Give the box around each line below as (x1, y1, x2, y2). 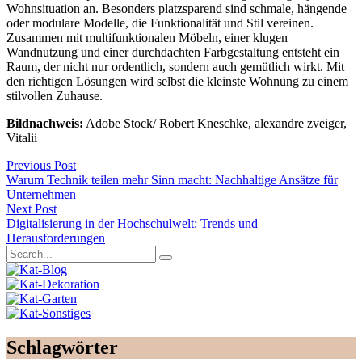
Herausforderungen (6, 231, 105, 246)
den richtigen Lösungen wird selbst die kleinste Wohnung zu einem (6, 74, 348, 89)
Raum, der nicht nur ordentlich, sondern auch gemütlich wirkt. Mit (6, 60, 344, 74)
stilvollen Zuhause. (6, 89, 103, 103)
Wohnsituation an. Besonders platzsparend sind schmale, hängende (6, 2, 347, 16)
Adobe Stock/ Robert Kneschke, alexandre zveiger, (83, 116, 347, 131)
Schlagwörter (6, 337, 118, 359)
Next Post (6, 202, 57, 217)
